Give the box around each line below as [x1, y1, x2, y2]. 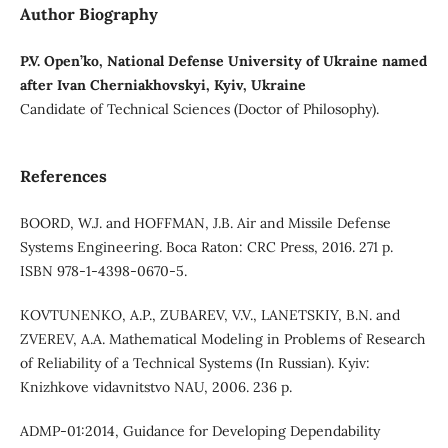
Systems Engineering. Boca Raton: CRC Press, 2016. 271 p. [19, 238, 393, 257]
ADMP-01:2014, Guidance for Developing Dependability [19, 422, 380, 441]
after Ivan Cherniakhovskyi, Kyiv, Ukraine [19, 76, 306, 94]
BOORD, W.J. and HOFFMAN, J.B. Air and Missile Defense [19, 214, 391, 233]
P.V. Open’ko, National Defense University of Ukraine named [19, 52, 427, 70]
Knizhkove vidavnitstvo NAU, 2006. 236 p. [19, 378, 292, 397]
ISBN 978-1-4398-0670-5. [19, 262, 187, 281]
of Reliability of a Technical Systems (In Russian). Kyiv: [19, 354, 370, 373]
